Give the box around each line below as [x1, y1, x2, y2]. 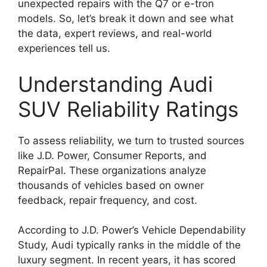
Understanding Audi [18, 71, 213, 97]
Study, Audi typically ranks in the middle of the [18, 239, 241, 252]
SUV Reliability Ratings [18, 96, 238, 122]
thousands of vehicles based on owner [18, 179, 204, 191]
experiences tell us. [18, 42, 110, 55]
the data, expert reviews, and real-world [18, 27, 212, 40]
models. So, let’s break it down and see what [18, 13, 234, 25]
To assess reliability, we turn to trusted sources [18, 134, 244, 147]
